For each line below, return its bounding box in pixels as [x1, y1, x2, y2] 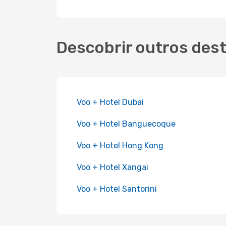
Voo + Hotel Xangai [77, 162, 148, 172]
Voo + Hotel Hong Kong [77, 141, 163, 150]
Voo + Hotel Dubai [77, 97, 144, 107]
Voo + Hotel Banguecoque [77, 119, 176, 129]
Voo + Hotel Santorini [77, 184, 157, 194]
